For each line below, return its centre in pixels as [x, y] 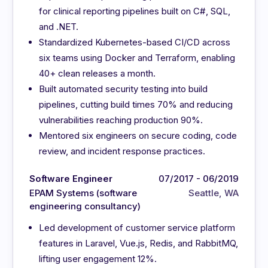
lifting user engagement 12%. [98, 259]
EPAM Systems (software [83, 193]
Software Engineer [71, 179]
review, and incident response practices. [122, 151]
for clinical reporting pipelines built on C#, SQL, [135, 11]
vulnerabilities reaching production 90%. [121, 120]
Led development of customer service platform [137, 228]
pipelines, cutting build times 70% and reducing [136, 105]
